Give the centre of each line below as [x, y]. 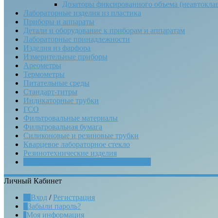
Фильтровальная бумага [63, 127]
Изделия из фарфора [57, 48]
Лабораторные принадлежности [77, 39]
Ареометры [42, 65]
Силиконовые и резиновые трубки [81, 136]
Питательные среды [56, 83]
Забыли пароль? [54, 206]
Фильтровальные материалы [71, 118]
